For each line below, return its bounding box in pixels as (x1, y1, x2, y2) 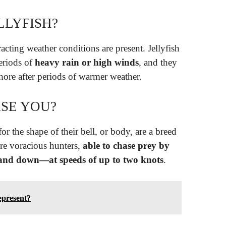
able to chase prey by (83, 140, 169, 151)
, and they (139, 57, 177, 68)
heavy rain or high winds (35, 57, 139, 68)
